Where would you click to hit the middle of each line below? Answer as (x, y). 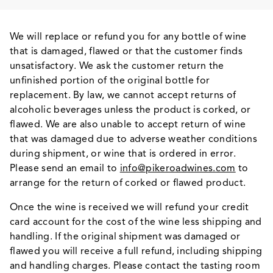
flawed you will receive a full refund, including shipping (136, 251)
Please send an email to (65, 168)
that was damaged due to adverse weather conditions (134, 139)
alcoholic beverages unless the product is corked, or (130, 110)
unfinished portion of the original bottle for (110, 81)
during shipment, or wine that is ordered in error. (123, 154)
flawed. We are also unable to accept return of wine (128, 125)
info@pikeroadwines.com (178, 168)
